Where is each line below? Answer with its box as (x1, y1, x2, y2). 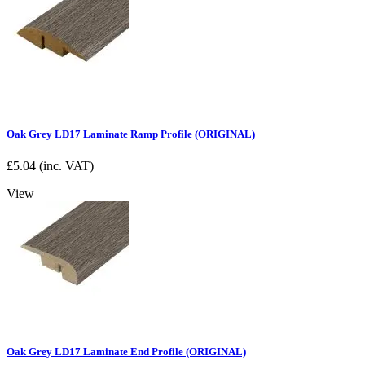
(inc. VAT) (36, 159, 94, 174)
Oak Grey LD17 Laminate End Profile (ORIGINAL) (7, 345, 246, 358)
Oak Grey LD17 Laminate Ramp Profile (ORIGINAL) (7, 128, 255, 141)
